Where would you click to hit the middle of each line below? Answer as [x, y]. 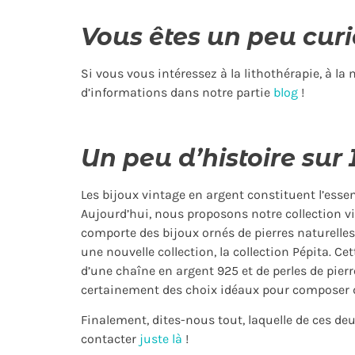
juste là [161, 339]
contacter [110, 339]
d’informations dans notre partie [177, 93]
